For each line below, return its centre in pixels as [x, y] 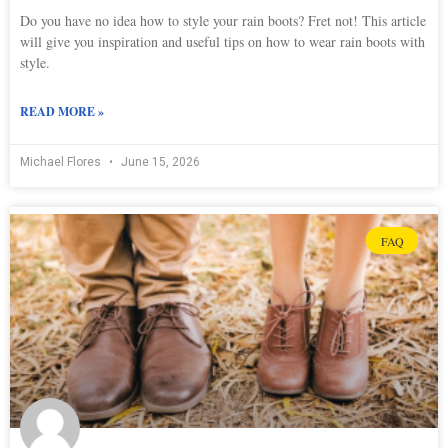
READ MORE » [62, 112]
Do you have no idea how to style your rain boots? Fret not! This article [223, 21]
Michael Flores [62, 162]
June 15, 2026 [159, 162]
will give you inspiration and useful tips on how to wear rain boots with [222, 42]
